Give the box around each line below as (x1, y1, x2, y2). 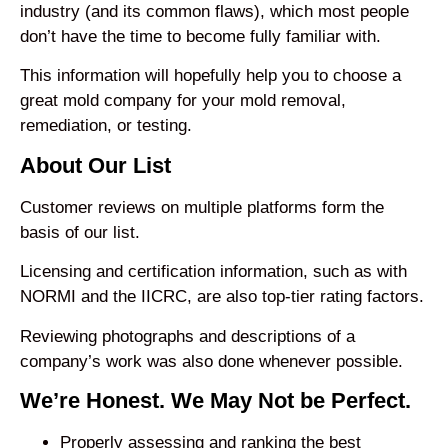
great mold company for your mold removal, (20, 91, 346, 111)
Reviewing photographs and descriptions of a (20, 326, 355, 346)
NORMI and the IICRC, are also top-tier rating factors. (20, 287, 424, 307)
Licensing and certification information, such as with (20, 262, 407, 282)
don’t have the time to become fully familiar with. (20, 26, 381, 46)
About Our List (20, 152, 171, 178)
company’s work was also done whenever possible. (20, 351, 403, 371)
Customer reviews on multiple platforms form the (20, 197, 384, 217)
